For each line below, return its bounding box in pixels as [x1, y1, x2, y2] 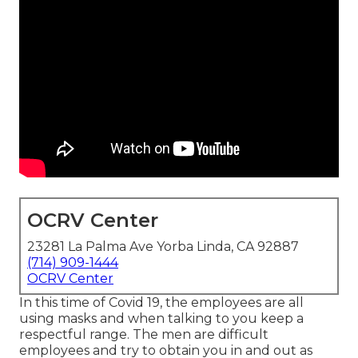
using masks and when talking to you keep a [19, 311, 304, 327]
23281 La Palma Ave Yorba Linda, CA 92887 [27, 239, 299, 255]
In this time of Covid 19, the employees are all [19, 295, 304, 311]
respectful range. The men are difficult [19, 327, 268, 343]
